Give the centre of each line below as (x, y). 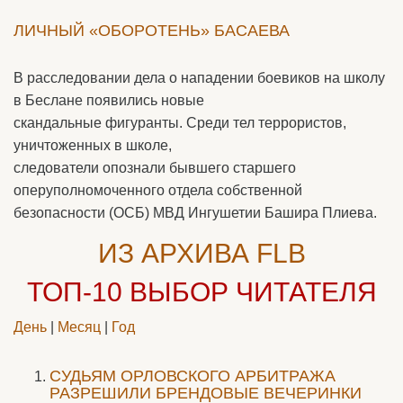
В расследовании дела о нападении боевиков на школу (199, 78)
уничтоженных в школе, (93, 145)
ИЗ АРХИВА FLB (201, 253)
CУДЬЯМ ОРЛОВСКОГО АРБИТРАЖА (193, 376)
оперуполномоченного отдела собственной (158, 190)
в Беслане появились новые (109, 100)
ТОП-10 (78, 292)
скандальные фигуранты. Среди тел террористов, (180, 123)
